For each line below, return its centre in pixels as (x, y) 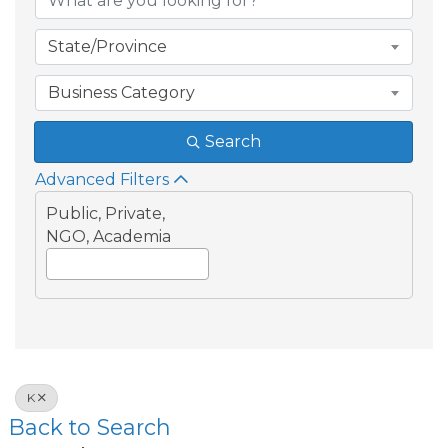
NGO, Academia (108, 236)
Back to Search (90, 427)
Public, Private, (105, 213)
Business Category (121, 92)
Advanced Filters (102, 179)
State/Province (107, 46)
